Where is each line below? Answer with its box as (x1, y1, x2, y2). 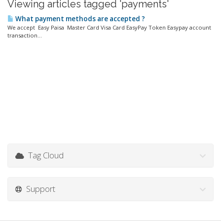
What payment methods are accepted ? (14, 14, 145, 23)
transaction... (7, 32, 42, 39)
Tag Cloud (24, 149, 64, 161)
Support (22, 183, 55, 194)
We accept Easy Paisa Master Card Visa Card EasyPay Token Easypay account (7, 24, 211, 31)
